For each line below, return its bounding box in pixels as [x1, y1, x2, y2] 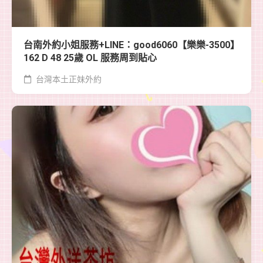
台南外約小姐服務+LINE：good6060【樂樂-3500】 [23, 39, 240, 50]
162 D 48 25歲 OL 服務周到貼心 [23, 52, 157, 63]
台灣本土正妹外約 [34, 74, 102, 84]
